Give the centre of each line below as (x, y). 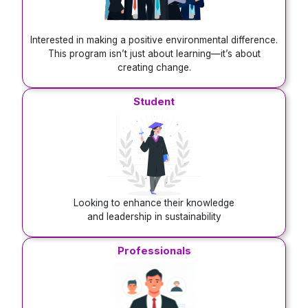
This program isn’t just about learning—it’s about (154, 54)
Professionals (154, 251)
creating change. (154, 68)
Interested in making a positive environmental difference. (154, 40)
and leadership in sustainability (154, 217)
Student (154, 102)
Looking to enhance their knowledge (154, 203)
